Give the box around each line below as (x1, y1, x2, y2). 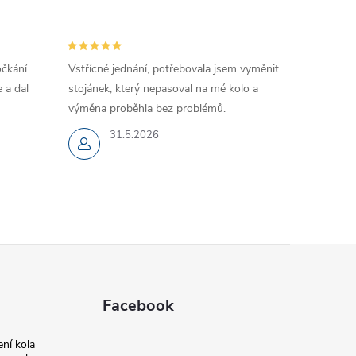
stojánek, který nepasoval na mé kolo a (68, 81, 258, 97)
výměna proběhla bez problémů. (68, 101, 226, 117)
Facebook (103, 295, 175, 317)
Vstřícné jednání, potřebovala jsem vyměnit (68, 61, 279, 77)
